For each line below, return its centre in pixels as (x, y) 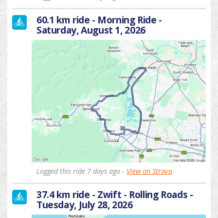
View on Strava (149, 171)
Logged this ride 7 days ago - (82, 171)
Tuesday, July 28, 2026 (85, 205)
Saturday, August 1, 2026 (91, 30)
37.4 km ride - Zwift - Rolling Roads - (115, 195)
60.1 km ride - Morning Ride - (99, 20)
